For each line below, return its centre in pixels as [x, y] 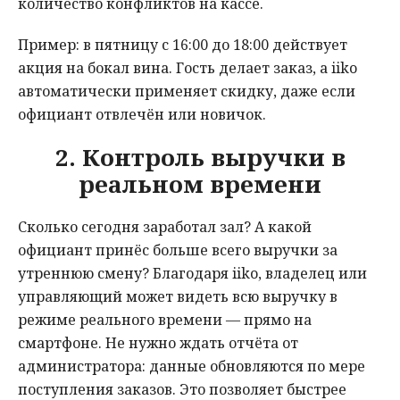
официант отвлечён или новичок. [142, 115]
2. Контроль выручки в [200, 158]
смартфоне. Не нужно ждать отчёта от [158, 343]
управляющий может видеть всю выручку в [178, 297]
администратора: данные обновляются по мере [192, 367]
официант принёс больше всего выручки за [178, 250]
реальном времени [200, 184]
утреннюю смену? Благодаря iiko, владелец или [192, 274]
